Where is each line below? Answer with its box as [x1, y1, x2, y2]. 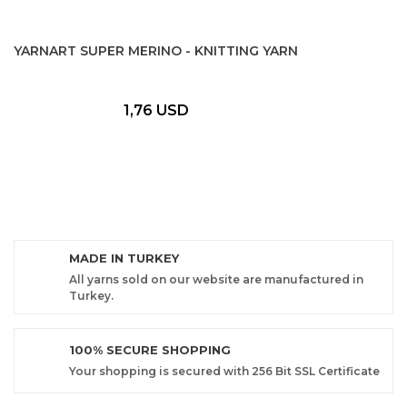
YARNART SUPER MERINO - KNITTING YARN [14, 43, 298, 59]
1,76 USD [123, 102, 189, 119]
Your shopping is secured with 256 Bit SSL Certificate [69, 364, 380, 378]
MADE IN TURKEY [69, 251, 179, 265]
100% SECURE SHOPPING [69, 342, 231, 357]
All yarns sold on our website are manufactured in [69, 273, 363, 286]
